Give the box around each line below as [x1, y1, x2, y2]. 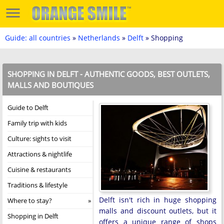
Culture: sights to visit [7, 134, 71, 143]
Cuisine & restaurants [7, 165, 71, 174]
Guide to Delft [7, 103, 48, 112]
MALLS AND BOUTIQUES [7, 80, 93, 90]
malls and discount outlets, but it [99, 206, 216, 215]
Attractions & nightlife [7, 149, 72, 158]
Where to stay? [7, 196, 52, 205]
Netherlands [78, 33, 120, 42]
